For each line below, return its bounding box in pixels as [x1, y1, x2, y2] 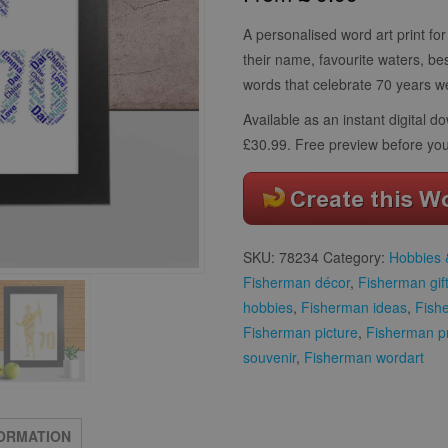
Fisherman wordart [304, 346, 424, 367]
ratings [243, 13, 291, 27]
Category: [323, 246, 389, 267]
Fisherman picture [243, 321, 358, 342]
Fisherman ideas [301, 296, 407, 317]
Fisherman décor [243, 271, 350, 292]
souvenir [243, 346, 296, 367]
